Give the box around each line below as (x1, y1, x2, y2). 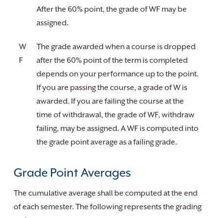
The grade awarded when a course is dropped (36, 42, 196, 51)
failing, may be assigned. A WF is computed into (36, 124, 199, 133)
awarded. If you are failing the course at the (36, 97, 184, 106)
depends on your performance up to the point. (36, 70, 199, 78)
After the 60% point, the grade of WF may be (36, 5, 187, 14)
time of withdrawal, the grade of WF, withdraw (36, 110, 195, 119)
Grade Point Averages (14, 166, 131, 180)
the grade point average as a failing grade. (36, 138, 177, 146)
